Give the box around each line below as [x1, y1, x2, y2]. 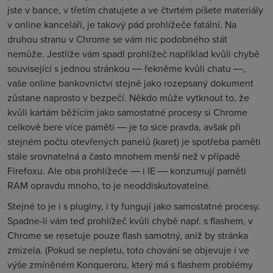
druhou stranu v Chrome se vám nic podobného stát [7, 32, 227, 46]
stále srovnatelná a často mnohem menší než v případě [7, 149, 240, 163]
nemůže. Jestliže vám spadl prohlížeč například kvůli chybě [7, 47, 260, 60]
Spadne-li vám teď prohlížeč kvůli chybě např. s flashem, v [7, 214, 253, 227]
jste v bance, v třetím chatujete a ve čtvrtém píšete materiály [7, 3, 263, 16]
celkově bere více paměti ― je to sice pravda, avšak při [7, 120, 241, 133]
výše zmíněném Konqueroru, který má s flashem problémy [7, 258, 253, 271]
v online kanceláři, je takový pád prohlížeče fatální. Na [7, 18, 236, 31]
